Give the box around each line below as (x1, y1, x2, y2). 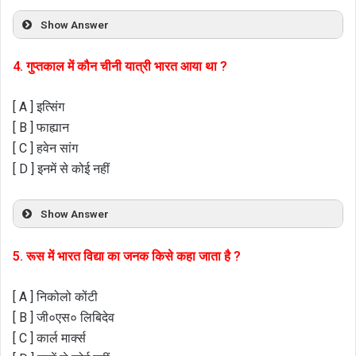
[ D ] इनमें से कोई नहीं (13, 161, 110, 177)
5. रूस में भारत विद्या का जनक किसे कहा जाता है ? (13, 248, 241, 264)
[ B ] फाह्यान (13, 120, 69, 136)
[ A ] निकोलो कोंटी (13, 288, 98, 304)
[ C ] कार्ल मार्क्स (13, 330, 86, 346)
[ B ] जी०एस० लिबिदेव (13, 309, 114, 325)
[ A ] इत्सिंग (13, 99, 64, 115)
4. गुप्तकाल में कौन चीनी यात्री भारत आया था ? (13, 59, 227, 75)
